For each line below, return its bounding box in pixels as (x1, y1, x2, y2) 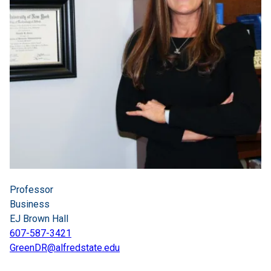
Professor (10, 184, 53, 195)
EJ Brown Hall (10, 213, 68, 224)
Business (10, 198, 50, 210)
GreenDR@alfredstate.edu (10, 242, 120, 253)
